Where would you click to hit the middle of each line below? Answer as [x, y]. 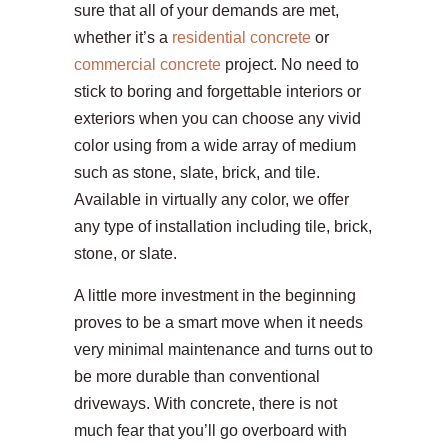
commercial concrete [147, 65]
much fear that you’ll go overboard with [210, 431]
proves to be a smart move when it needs [218, 323]
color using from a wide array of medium [215, 146]
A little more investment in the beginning [215, 296]
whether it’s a [123, 38]
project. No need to [290, 65]
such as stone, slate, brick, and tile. [197, 173]
